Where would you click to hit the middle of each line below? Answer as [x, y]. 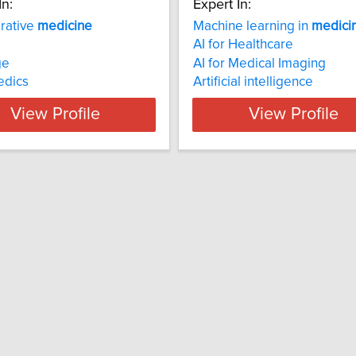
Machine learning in [252, 26]
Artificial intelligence [253, 81]
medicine [65, 26]
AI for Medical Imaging [259, 63]
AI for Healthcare [243, 45]
